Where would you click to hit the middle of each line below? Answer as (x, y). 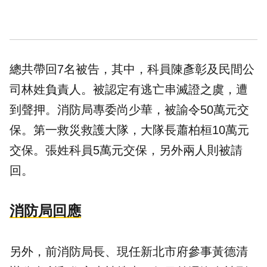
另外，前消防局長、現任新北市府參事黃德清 (129, 252)
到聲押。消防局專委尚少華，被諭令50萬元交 (129, 110)
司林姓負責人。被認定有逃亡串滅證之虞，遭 (129, 90)
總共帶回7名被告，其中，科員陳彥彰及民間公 (132, 69)
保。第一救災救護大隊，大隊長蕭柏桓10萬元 (129, 130)
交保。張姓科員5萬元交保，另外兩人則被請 (126, 150)
